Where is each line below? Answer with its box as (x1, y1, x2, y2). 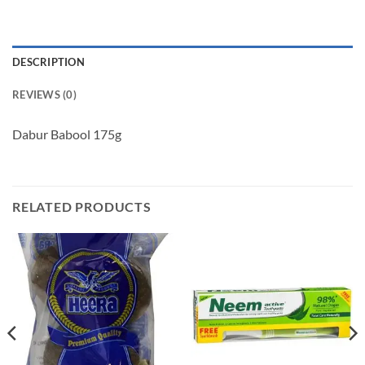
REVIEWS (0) (12, 88, 77, 102)
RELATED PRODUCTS (12, 199, 152, 215)
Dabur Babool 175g (12, 126, 121, 143)
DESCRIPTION (12, 55, 85, 69)
